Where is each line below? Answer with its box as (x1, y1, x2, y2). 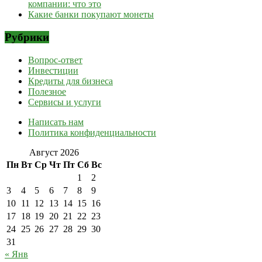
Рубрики (5, 31, 49, 44)
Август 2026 (29, 147, 79, 157)
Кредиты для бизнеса (28, 75, 113, 86)
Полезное (28, 86, 66, 96)
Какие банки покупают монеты (28, 9, 154, 20)
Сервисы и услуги (28, 96, 101, 107)
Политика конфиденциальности (28, 127, 156, 137)
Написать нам (28, 116, 84, 127)
